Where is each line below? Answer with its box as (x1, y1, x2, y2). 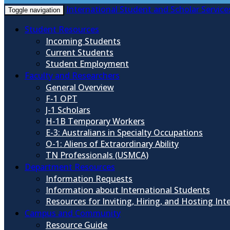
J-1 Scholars (46, 104, 90, 116)
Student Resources (25, 24, 99, 35)
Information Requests (46, 173, 132, 184)
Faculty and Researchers (25, 70, 120, 81)
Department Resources (25, 161, 115, 172)
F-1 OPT (46, 93, 78, 104)
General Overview (46, 82, 114, 93)
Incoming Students (46, 35, 121, 47)
